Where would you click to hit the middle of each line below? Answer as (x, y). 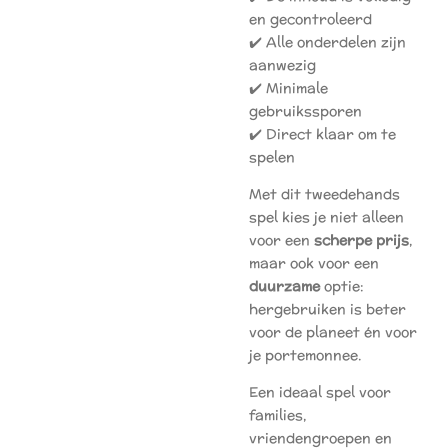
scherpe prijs (361, 240)
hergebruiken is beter (327, 309)
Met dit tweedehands (324, 194)
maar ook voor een (314, 263)
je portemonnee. (305, 355)
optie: (342, 286)
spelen (272, 157)
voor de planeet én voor (333, 332)
